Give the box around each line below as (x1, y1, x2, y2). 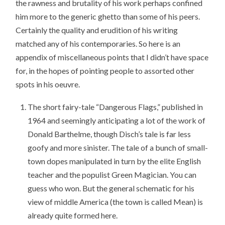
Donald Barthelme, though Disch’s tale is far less (28, 129, 191, 139)
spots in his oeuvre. (16, 79, 80, 89)
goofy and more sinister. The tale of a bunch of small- (28, 142, 208, 152)
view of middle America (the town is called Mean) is (28, 196, 203, 206)
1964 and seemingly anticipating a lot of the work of (28, 115, 206, 125)
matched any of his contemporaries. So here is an (16, 39, 181, 49)
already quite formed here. (28, 210, 118, 220)
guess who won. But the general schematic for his (28, 183, 195, 193)
